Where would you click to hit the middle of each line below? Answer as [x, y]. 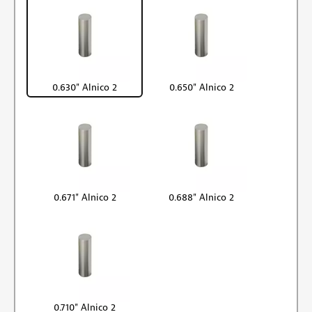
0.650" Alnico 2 [201, 87]
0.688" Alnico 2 [202, 197]
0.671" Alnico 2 [85, 197]
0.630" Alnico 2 [85, 87]
